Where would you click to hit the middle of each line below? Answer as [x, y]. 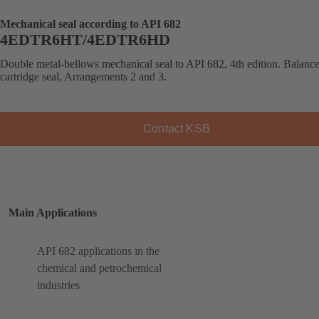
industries [58, 286]
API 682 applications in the [98, 251]
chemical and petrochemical [99, 268]
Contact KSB [177, 128]
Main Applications [53, 212]
